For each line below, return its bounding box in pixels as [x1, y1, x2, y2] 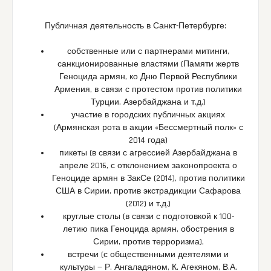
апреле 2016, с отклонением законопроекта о [59, 160, 237, 172]
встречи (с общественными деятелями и [68, 249, 229, 261]
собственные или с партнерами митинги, [67, 46, 229, 57]
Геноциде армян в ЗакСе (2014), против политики [51, 173, 245, 184]
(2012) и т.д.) [126, 198, 171, 210]
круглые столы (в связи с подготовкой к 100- [62, 211, 234, 223]
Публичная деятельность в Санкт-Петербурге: [45, 21, 226, 32]
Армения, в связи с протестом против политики [54, 84, 242, 96]
